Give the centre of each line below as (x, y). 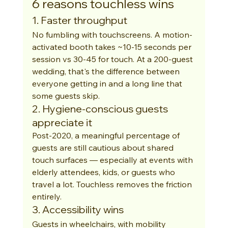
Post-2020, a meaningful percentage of (107, 135)
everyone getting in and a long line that (108, 83)
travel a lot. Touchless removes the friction (113, 184)
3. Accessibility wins (78, 209)
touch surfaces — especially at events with (113, 160)
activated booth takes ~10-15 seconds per (112, 47)
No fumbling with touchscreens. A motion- (112, 35)
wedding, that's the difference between (107, 71)
